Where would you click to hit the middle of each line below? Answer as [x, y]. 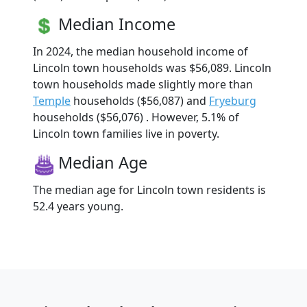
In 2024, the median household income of [140, 51]
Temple [52, 100]
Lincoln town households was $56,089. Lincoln [152, 67]
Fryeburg [233, 100]
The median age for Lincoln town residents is [149, 189]
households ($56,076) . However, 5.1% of [136, 117]
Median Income [117, 24]
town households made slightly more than [143, 84]
